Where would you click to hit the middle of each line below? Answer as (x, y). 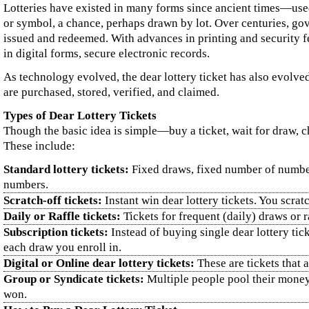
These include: (39, 146)
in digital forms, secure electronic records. (107, 53)
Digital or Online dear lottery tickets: (99, 263)
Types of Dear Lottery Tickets (80, 116)
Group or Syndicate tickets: (74, 279)
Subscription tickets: (56, 232)
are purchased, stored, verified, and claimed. (111, 92)
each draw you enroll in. (62, 247)
